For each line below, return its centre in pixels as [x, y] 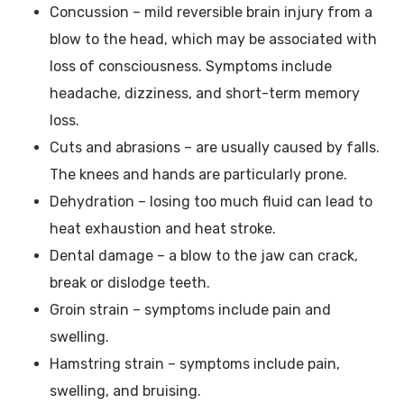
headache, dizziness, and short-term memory [205, 94]
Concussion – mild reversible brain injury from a [211, 13]
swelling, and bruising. [125, 391]
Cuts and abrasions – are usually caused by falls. [215, 148]
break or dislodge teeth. [130, 283]
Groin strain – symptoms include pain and [190, 310]
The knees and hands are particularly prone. [198, 175]
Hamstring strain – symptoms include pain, [195, 364]
